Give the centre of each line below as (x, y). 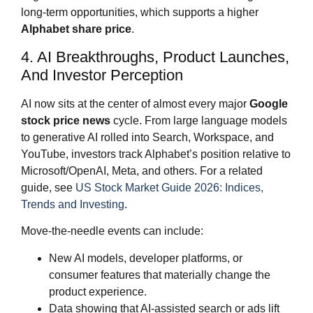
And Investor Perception (102, 75)
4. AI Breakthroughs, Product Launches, (155, 57)
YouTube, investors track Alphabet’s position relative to (156, 154)
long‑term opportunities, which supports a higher (140, 13)
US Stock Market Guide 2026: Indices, (169, 187)
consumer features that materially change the (160, 275)
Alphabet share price (76, 29)
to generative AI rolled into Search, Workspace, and (147, 137)
